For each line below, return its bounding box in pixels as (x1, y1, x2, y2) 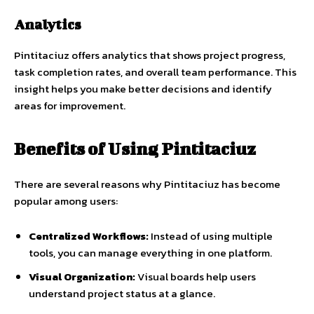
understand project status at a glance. (29, 285, 215, 302)
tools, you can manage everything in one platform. (29, 245, 272, 261)
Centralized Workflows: (29, 228, 149, 245)
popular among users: (14, 193, 118, 210)
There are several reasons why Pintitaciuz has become (14, 176, 280, 193)
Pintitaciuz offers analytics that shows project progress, (14, 47, 285, 64)
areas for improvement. (14, 97, 125, 114)
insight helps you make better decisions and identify (14, 81, 272, 97)
